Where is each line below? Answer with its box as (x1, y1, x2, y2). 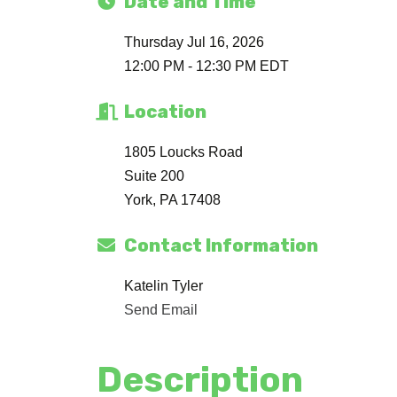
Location (124, 100, 207, 122)
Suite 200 (124, 167, 185, 183)
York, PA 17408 (124, 191, 222, 207)
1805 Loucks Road (124, 144, 244, 160)
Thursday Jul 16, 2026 (124, 34, 265, 50)
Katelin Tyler (124, 277, 204, 293)
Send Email (124, 301, 198, 317)
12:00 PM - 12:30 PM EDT (124, 58, 290, 74)
